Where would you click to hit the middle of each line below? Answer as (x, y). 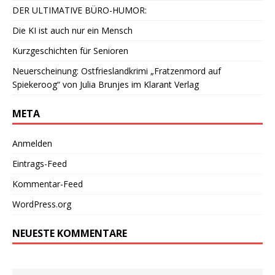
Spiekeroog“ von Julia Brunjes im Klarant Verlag (106, 85)
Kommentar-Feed (48, 184)
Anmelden (32, 144)
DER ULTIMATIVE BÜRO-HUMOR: (79, 10)
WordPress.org (42, 204)
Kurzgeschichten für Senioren (70, 51)
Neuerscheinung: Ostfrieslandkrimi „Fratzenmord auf (117, 71)
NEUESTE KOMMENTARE (70, 234)
